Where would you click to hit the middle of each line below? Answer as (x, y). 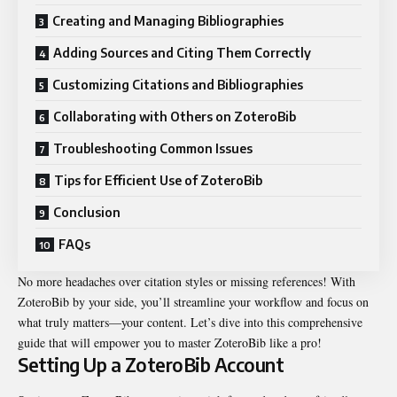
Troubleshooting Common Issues (153, 149)
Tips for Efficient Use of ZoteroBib (158, 181)
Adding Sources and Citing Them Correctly (182, 53)
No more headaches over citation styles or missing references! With (187, 282)
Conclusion (87, 213)
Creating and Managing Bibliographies (168, 21)
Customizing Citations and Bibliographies (178, 85)
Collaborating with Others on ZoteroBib (175, 117)
